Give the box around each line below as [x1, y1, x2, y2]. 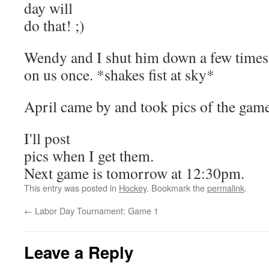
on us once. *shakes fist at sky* [24, 64, 220, 85]
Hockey [119, 181, 147, 194]
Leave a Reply [24, 240, 133, 264]
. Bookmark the [147, 181, 207, 194]
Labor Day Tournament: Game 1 [32, 204, 159, 217]
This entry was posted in [24, 181, 119, 194]
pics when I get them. [24, 145, 154, 166]
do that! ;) [24, 15, 90, 35]
